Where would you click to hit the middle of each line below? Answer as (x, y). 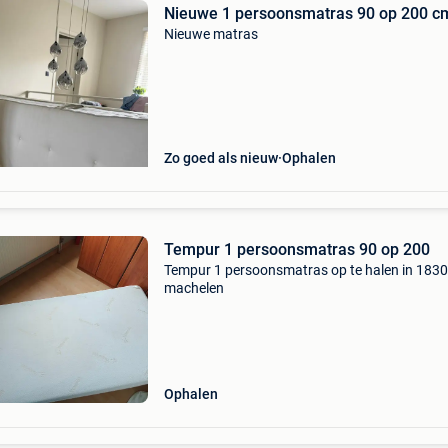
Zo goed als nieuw (220, 158)
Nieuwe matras (210, 34)
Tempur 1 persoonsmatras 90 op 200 (296, 249)
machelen (193, 288)
